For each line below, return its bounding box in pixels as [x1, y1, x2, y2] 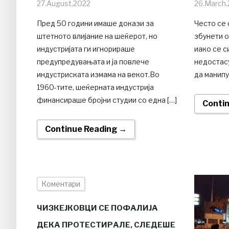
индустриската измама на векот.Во [37, 70, 159, 79]
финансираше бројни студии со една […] [37, 95, 177, 104]
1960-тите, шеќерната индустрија [37, 82, 154, 91]
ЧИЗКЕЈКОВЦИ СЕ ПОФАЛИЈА [37, 203, 158, 213]
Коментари [41, 179, 80, 188]
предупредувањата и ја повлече [37, 57, 149, 66]
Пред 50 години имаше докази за [37, 18, 154, 28]
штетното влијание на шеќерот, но [37, 31, 157, 40]
